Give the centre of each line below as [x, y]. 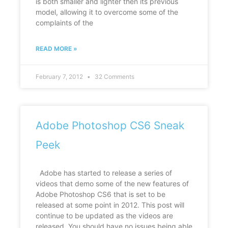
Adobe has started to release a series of [104, 173]
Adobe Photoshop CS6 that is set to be [101, 194]
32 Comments [115, 77]
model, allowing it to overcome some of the [107, 12]
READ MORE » [56, 49]
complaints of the [64, 23]
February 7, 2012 [60, 77]
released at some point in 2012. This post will [110, 205]
